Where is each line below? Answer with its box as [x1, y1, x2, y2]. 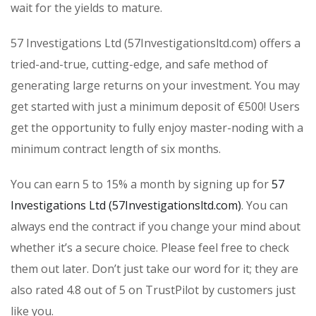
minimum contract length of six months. [11, 141, 221, 157]
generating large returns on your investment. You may [11, 78, 300, 94]
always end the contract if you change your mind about [11, 219, 300, 235]
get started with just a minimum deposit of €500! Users [11, 99, 300, 115]
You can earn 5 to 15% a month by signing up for [11, 176, 272, 193]
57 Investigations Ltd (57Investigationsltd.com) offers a [11, 35, 300, 51]
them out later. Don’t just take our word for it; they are [11, 261, 298, 277]
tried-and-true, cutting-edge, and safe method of [11, 56, 268, 73]
